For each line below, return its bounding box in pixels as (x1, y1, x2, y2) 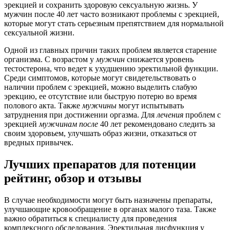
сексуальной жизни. (4, 28, 74, 37)
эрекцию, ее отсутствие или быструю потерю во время (4, 92, 197, 101)
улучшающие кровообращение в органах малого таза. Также (4, 205, 216, 214)
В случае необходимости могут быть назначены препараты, (4, 196, 213, 205)
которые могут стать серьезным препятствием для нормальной (4, 19, 224, 28)
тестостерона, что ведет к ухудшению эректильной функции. (4, 64, 218, 73)
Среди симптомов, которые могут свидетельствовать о (4, 73, 196, 83)
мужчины (82, 101, 117, 110)
